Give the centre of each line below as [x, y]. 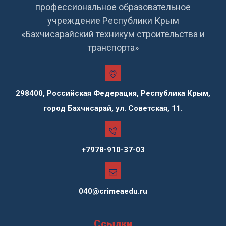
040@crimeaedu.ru [113, 191]
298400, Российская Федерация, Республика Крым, [113, 93]
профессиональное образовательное [113, 7]
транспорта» [113, 47]
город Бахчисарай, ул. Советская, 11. [113, 108]
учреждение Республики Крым [113, 20]
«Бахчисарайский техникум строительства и [113, 34]
